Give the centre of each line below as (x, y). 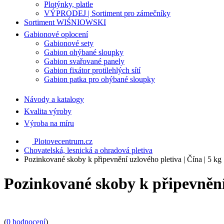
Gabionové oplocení (56, 34)
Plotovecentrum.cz (62, 141)
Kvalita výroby (48, 111)
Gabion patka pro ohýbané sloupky (99, 79)
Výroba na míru (49, 123)
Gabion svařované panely (84, 61)
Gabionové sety (69, 43)
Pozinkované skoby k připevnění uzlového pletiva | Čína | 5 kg (123, 159)
